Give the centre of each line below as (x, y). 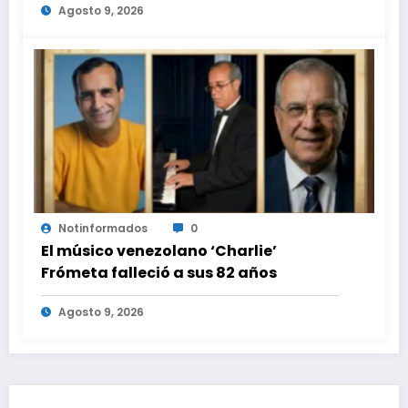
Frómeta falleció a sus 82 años (159, 273)
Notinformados (103, 229)
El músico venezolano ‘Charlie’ (159, 251)
